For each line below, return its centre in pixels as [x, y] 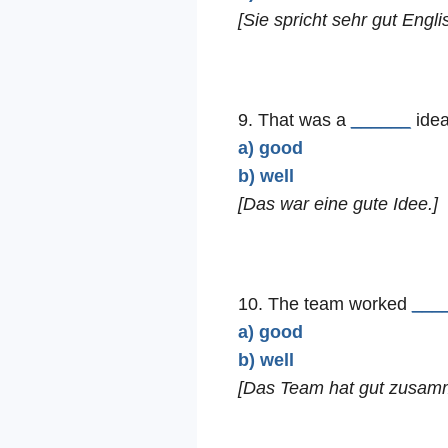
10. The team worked [324, 304]
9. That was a [294, 120]
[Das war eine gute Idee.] [337, 204]
